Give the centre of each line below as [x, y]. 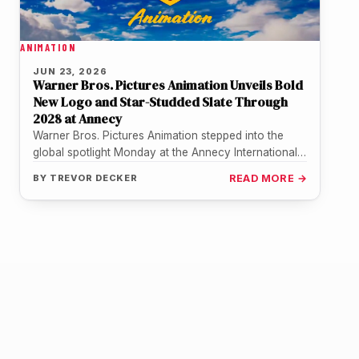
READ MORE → [268, 179]
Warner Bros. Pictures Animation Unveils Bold [168, 85]
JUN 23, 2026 [70, 72]
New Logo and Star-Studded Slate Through [160, 102]
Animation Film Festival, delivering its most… [144, 169]
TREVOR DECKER [94, 178]
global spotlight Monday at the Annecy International [165, 153]
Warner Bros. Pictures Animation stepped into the [158, 136]
